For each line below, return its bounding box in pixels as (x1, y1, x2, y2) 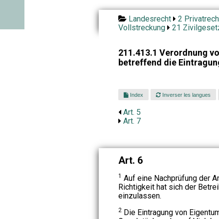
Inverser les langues (161, 91, 211, 98)
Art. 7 (123, 116, 141, 126)
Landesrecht (128, 14, 171, 23)
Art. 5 (123, 108, 141, 117)
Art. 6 (118, 154, 143, 166)
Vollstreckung (118, 23, 165, 32)
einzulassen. (118, 191, 161, 200)
